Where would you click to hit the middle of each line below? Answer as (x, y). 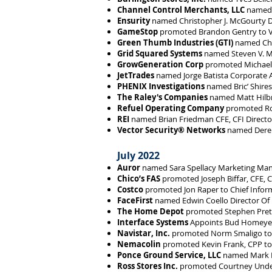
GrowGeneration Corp (160, 64)
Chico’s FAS (139, 178)
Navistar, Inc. (144, 233)
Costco (130, 189)
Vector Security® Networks (171, 130)
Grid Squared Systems (160, 53)
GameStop (138, 32)
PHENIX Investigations (161, 86)
